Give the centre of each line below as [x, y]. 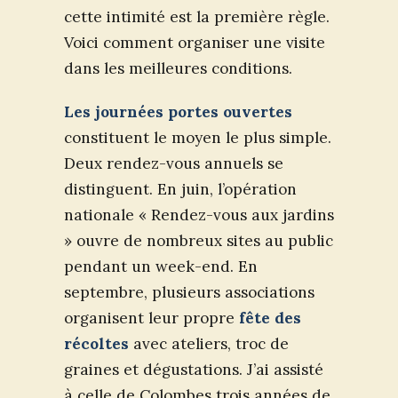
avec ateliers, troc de [209, 344]
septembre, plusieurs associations [189, 293]
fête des [270, 318]
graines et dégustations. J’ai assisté [194, 370]
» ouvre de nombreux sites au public [199, 241]
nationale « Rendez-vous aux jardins [199, 215]
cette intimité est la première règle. [197, 17]
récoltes [96, 344]
